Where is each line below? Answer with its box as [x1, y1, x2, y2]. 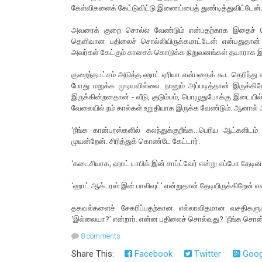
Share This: [71, 249, 119, 260]
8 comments [81, 232, 120, 241]
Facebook [132, 249, 173, 260]
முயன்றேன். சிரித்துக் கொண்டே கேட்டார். [71, 137, 202, 146]
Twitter [192, 249, 221, 260]
